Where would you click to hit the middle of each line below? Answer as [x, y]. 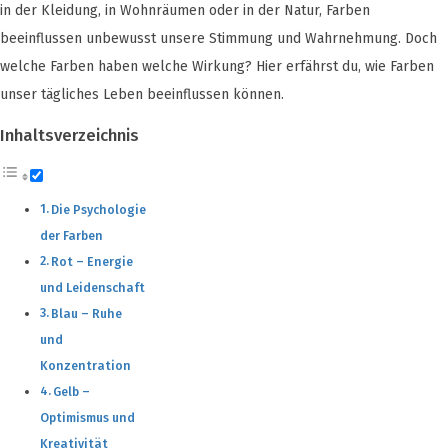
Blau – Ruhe [87, 313]
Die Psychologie [99, 209]
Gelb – [72, 391]
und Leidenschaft [92, 287]
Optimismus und [87, 417]
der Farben [71, 235]
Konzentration [85, 365]
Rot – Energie [92, 261]
